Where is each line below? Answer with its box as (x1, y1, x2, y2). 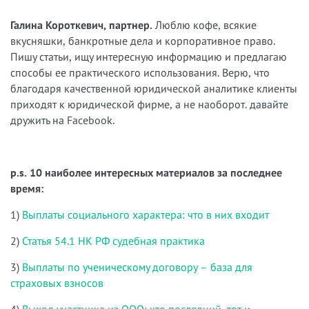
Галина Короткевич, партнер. (10, 17, 155, 32)
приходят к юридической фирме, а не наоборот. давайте (10, 97, 288, 111)
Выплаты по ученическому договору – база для (22, 259, 252, 274)
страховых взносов (10, 275, 103, 290)
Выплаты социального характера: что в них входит (19, 207, 269, 221)
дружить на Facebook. (10, 112, 114, 127)
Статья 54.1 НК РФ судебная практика (22, 233, 205, 248)
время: (10, 181, 43, 195)
